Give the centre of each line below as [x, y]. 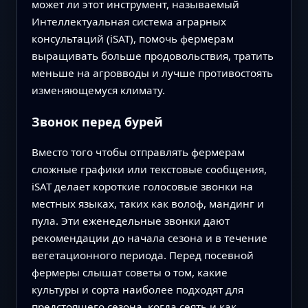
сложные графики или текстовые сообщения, [149, 169]
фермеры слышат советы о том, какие [129, 273]
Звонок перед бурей [97, 121]
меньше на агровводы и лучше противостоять [152, 73]
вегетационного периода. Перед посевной [142, 255]
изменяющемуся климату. [98, 90]
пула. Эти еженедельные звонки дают [130, 221]
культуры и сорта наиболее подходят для [137, 290]
